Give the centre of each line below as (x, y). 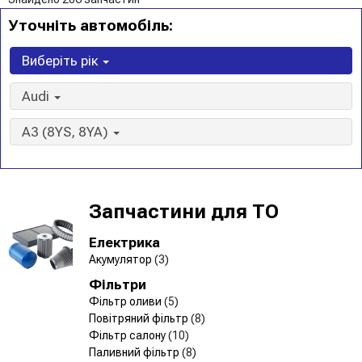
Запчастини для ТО (184, 211)
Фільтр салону (128, 335)
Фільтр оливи (126, 301)
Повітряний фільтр (140, 318)
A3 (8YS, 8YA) (67, 131)
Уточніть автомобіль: (91, 25)
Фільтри (118, 284)
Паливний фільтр (135, 352)
